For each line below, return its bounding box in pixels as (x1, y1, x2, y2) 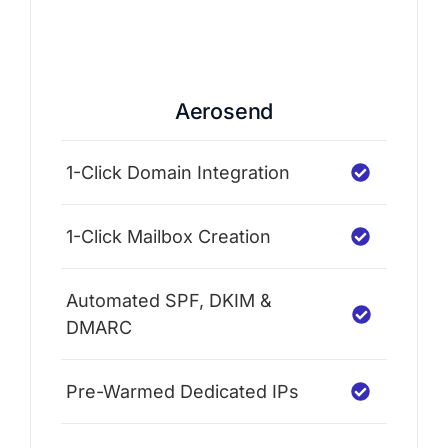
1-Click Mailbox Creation (66, 226, 271, 248)
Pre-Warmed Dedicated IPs (66, 381, 299, 403)
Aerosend (174, 98, 274, 125)
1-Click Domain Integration (66, 162, 290, 184)
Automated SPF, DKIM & (66, 290, 272, 312)
